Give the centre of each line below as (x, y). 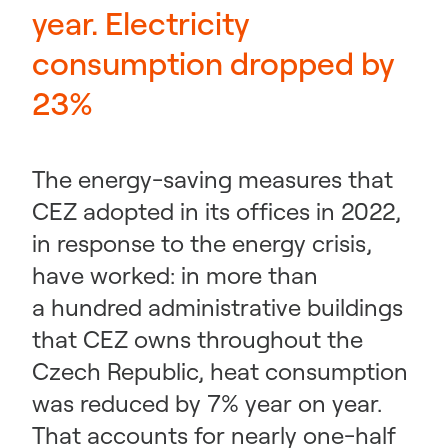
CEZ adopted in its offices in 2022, (216, 211)
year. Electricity (141, 23)
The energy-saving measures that (212, 179)
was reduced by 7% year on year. (207, 403)
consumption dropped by (213, 63)
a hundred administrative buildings (217, 307)
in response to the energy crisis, (202, 243)
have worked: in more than (175, 275)
